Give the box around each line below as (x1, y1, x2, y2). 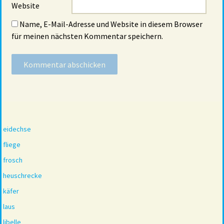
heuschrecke (3, 171, 42, 180)
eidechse (3, 124, 31, 134)
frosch (3, 155, 22, 165)
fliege (3, 140, 20, 149)
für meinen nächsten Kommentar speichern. (11, 31, 163, 41)
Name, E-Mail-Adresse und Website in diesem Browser (19, 19, 202, 29)
